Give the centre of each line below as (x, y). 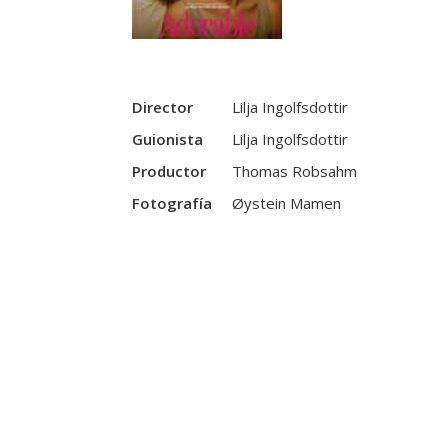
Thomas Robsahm (294, 171)
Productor (169, 171)
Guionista (167, 139)
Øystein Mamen (286, 203)
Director (162, 107)
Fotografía (172, 203)
